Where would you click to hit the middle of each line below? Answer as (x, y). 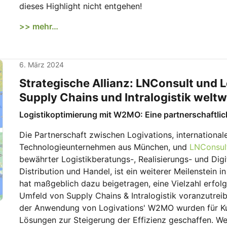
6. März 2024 (42, 65)
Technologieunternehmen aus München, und (104, 147)
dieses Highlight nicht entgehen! (81, 6)
